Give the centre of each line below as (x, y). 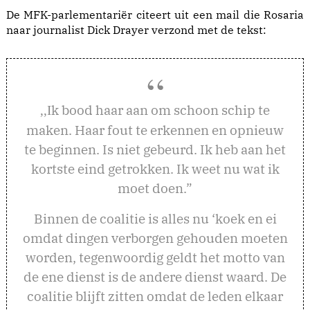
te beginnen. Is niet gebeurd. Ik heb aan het (155, 149)
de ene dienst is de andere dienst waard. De (155, 277)
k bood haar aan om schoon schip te (161, 110)
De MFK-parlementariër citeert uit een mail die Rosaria (155, 15)
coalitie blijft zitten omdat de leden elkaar (155, 296)
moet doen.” (155, 188)
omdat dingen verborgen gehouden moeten (155, 238)
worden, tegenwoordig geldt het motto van (155, 257)
